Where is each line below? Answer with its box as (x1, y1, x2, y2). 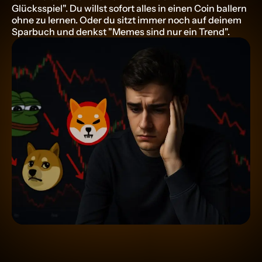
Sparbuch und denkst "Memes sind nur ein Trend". (12, 26, 230, 37)
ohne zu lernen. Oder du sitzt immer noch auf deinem (12, 14, 242, 26)
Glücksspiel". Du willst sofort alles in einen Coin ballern (12, 2, 247, 14)
